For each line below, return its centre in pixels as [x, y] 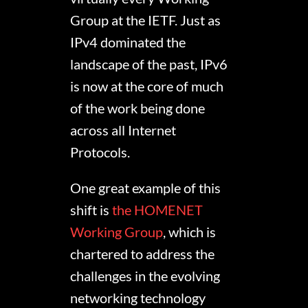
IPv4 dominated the [128, 42]
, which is [190, 232]
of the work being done [138, 108]
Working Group [117, 232]
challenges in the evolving [145, 276]
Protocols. [100, 152]
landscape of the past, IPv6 [149, 64]
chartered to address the [143, 254]
